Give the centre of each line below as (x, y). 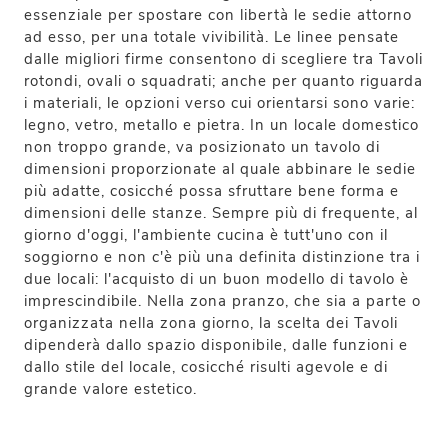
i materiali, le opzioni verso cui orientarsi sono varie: (219, 103)
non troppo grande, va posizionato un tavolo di (202, 147)
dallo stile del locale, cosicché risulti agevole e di (206, 367)
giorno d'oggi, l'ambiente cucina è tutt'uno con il (206, 235)
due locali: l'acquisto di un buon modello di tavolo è (216, 279)
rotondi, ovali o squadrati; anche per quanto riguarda (223, 81)
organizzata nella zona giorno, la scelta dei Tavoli (211, 323)
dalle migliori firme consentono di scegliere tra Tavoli (223, 59)
